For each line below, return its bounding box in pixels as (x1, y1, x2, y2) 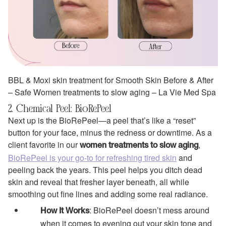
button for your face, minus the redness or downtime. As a (8, 126, 212, 138)
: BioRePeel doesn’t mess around (89, 204, 209, 216)
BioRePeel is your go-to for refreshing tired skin (8, 151, 177, 163)
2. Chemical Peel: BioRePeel (8, 101, 111, 115)
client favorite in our (8, 138, 80, 150)
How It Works (40, 208, 89, 215)
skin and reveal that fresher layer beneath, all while (8, 176, 189, 188)
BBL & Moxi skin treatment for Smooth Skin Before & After (8, 74, 213, 86)
